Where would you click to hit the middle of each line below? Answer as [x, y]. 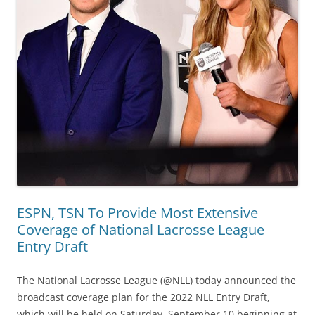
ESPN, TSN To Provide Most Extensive [137, 212]
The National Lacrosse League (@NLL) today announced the [156, 280]
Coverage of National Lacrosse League [141, 229]
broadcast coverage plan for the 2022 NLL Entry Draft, [143, 297]
